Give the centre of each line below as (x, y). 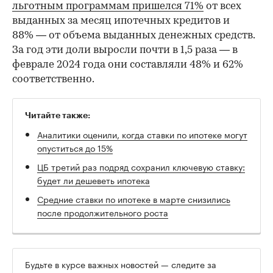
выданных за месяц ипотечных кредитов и (121, 21)
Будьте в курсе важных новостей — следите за (121, 264)
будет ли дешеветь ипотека (94, 180)
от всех (222, 7)
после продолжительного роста (103, 212)
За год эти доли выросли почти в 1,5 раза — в (125, 51)
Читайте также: (58, 115)
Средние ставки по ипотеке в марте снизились (134, 199)
